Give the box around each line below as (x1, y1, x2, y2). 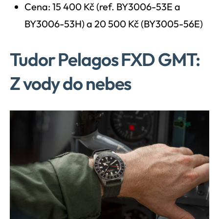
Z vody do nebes (10, 71, 131, 95)
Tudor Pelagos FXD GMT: (10, 47, 200, 71)
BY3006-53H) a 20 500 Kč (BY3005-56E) (24, 18, 203, 30)
